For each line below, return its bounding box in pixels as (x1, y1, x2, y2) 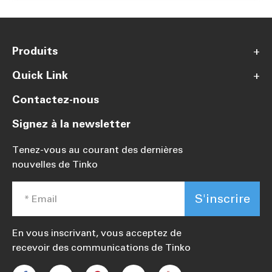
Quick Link (12, 69, 68, 83)
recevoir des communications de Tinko (12, 242, 191, 254)
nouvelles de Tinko (12, 158, 98, 171)
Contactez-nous (12, 93, 99, 107)
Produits (12, 44, 58, 58)
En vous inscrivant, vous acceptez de (12, 227, 182, 239)
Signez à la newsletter (12, 117, 131, 131)
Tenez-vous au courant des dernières (12, 144, 183, 156)
